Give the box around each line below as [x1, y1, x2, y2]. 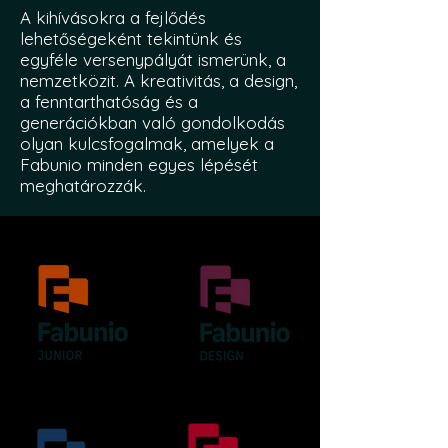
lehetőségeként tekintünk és [20, 28, 242, 49]
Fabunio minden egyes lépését [20, 154, 258, 175]
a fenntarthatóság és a [20, 91, 198, 112]
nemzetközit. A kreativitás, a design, [20, 70, 297, 91]
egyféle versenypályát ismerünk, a [20, 49, 286, 70]
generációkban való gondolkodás [20, 112, 285, 133]
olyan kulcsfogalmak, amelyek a [20, 133, 274, 154]
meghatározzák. [20, 175, 156, 196]
